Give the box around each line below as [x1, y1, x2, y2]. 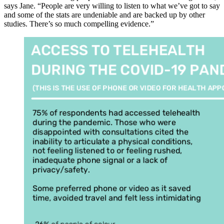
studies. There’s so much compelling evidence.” [4, 19, 154, 28]
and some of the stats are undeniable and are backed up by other [4, 10, 205, 19]
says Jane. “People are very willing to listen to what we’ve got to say [4, 1, 220, 10]
